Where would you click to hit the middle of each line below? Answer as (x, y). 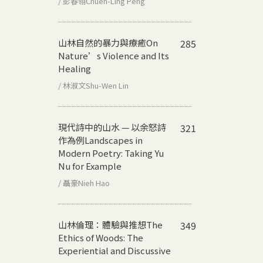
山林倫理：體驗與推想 (102, 224)
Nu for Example (90, 166)
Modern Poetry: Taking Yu (111, 153)
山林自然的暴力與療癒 (102, 42)
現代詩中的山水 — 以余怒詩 (112, 127)
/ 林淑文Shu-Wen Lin (93, 85)
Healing (75, 68)
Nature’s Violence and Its (114, 55)
